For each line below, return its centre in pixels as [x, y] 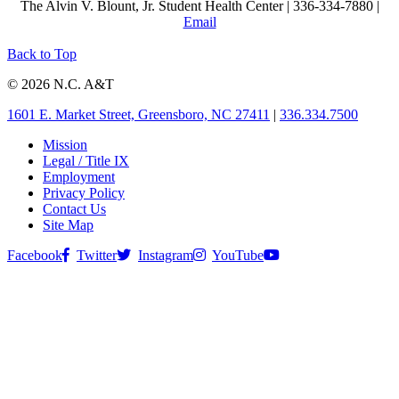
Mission [65, 144]
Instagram [166, 255]
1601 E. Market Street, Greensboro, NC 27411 [138, 114]
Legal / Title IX [86, 160]
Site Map [68, 224]
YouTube [238, 255]
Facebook [35, 255]
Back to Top [42, 53]
